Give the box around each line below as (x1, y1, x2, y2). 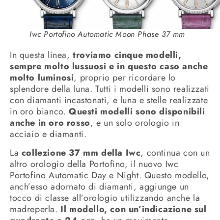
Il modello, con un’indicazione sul (60, 202, 207, 216)
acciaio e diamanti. (10, 128, 87, 141)
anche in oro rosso (10, 116, 90, 130)
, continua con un (140, 146, 210, 159)
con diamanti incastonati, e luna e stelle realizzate (10, 94, 208, 107)
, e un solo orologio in (90, 116, 180, 130)
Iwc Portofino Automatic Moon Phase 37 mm (29, 28, 185, 40)
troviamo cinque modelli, (73, 49, 182, 62)
